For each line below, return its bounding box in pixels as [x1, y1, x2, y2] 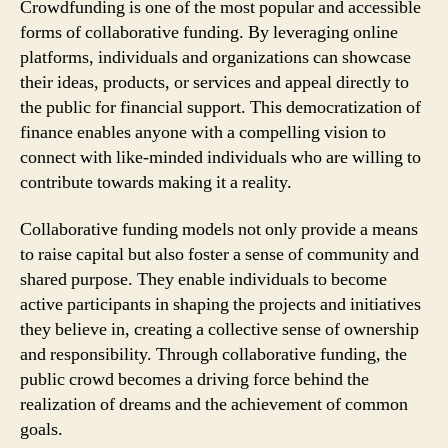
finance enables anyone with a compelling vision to [20, 120, 386, 144]
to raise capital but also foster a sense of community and [20, 243, 419, 266]
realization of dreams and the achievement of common [20, 393, 408, 416]
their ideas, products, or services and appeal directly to [20, 70, 409, 94]
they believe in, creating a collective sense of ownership [20, 318, 419, 341]
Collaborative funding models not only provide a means [20, 218, 418, 241]
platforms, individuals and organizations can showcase [20, 45, 411, 69]
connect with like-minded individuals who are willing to [20, 145, 421, 169]
